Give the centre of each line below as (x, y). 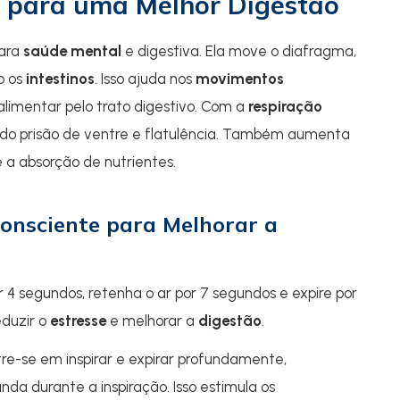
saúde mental (72, 51)
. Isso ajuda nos (145, 79)
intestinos (60, 79)
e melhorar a (152, 321)
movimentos (240, 79)
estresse (78, 321)
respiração (285, 106)
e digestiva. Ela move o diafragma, (239, 51)
